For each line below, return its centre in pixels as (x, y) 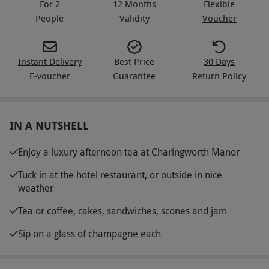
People (50, 18)
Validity (134, 18)
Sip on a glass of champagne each (89, 233)
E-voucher (50, 75)
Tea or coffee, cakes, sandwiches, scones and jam (122, 210)
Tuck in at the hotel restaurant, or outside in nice (120, 174)
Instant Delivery (50, 61)
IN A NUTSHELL (49, 125)
